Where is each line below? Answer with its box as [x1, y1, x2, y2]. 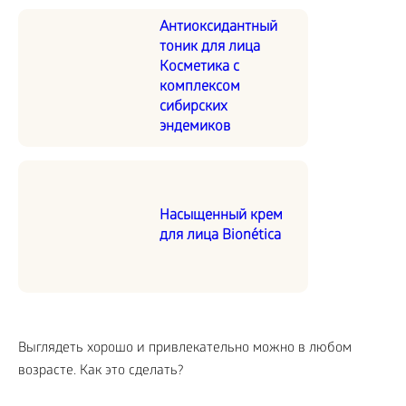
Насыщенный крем [159, 207, 283, 225]
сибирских [159, 98, 227, 116]
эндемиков [159, 118, 230, 136]
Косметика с [159, 58, 239, 76]
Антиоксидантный [159, 18, 277, 36]
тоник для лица [159, 38, 260, 56]
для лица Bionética [159, 227, 281, 245]
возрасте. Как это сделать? [18, 362, 183, 380]
